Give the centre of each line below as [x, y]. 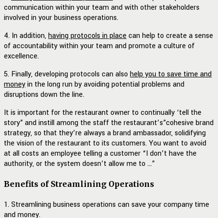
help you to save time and [171, 74]
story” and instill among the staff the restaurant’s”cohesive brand [109, 123]
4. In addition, [26, 36]
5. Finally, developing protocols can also [67, 74]
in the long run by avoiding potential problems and [105, 85]
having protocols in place [87, 36]
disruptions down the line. [44, 95]
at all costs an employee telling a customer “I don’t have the [100, 154]
